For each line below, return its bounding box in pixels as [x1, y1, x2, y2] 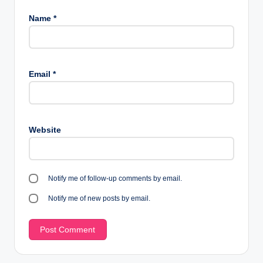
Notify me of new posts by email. [48, 194, 151, 203]
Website [29, 125, 61, 134]
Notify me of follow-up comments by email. [48, 174, 183, 183]
